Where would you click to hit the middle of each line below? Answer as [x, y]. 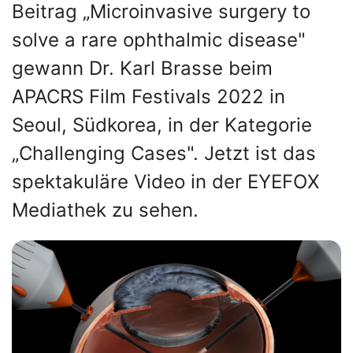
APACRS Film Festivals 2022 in [149, 97]
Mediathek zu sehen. [105, 210]
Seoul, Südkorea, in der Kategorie [162, 125]
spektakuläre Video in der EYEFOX [165, 182]
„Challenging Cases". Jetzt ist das [164, 153]
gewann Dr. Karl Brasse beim [142, 68]
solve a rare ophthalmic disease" [159, 40]
